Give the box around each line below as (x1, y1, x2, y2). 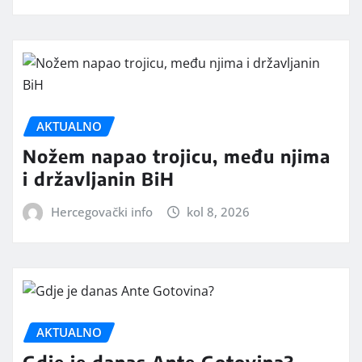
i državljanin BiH (23, 166, 175, 190)
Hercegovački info (50, 203, 153, 220)
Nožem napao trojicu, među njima (23, 144, 330, 167)
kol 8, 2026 (187, 203, 250, 220)
